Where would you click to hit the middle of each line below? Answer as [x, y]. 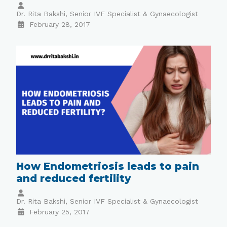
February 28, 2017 [60, 24]
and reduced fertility [74, 179]
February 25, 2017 [59, 212]
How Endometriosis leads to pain [108, 166]
